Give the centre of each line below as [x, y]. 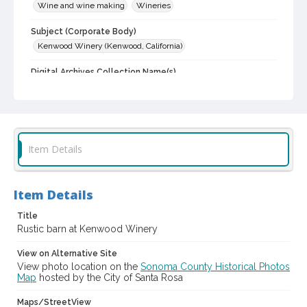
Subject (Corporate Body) [84, 32]
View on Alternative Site [67, 254]
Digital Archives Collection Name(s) [103, 72]
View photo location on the [79, 267]
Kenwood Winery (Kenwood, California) [110, 46]
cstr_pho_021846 [70, 126]
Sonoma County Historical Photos [215, 267]
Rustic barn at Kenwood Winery [87, 229]
